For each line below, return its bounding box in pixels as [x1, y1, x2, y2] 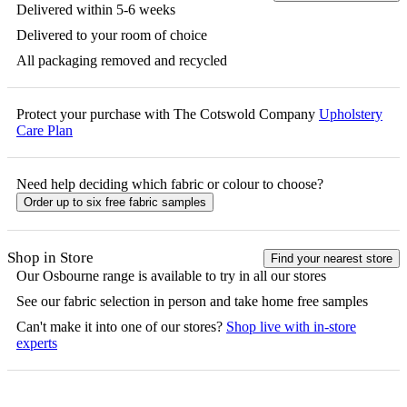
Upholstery [319, 105, 382, 122]
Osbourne [43, 267, 99, 283]
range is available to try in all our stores [99, 267, 326, 283]
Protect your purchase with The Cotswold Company [16, 105, 315, 122]
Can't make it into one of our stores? [16, 318, 223, 334]
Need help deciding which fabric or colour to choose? [16, 175, 323, 192]
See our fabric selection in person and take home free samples [16, 293, 368, 309]
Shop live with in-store [226, 318, 356, 334]
